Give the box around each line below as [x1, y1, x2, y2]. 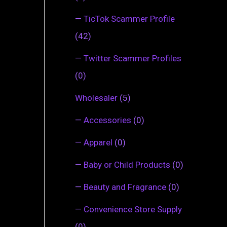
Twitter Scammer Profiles [84, 53, 181, 63]
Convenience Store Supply [84, 204, 182, 214]
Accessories [84, 115, 131, 125]
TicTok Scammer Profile [84, 13, 175, 24]
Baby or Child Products [84, 159, 170, 170]
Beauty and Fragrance [84, 181, 166, 192]
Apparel [84, 137, 112, 147]
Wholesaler [75, 92, 118, 103]
